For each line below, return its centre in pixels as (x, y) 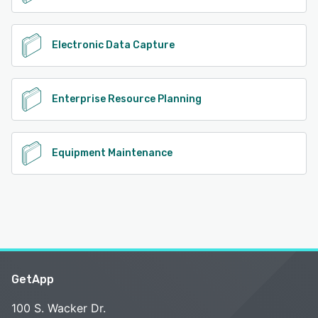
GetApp (33, 280)
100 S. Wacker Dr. (59, 308)
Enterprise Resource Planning (127, 99)
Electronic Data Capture (113, 45)
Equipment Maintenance (112, 153)
